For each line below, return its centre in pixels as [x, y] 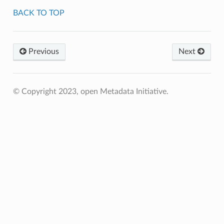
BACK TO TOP [38, 13]
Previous [42, 51]
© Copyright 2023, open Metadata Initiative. [90, 91]
